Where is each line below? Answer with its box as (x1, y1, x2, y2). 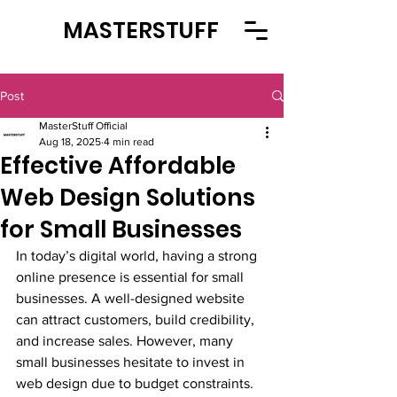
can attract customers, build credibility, (16, 312, 258, 327)
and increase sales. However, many (16, 333, 237, 348)
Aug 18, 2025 (39, 136, 101, 148)
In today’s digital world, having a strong (16, 248, 261, 263)
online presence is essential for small (16, 269, 247, 284)
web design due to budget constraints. (16, 376, 257, 391)
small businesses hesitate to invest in (16, 354, 248, 370)
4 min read (104, 136, 154, 148)
